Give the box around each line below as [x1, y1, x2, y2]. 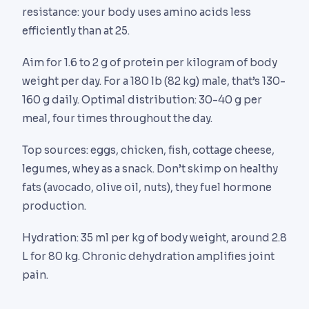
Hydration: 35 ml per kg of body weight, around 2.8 [22, 231, 287, 245]
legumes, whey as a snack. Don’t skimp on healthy [22, 162, 278, 176]
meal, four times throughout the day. [22, 111, 212, 125]
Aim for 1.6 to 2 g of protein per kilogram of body [22, 55, 277, 69]
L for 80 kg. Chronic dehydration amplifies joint [22, 250, 275, 263]
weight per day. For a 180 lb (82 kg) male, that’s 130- [22, 74, 286, 88]
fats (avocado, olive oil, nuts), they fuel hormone [22, 181, 272, 195]
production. [22, 199, 86, 213]
